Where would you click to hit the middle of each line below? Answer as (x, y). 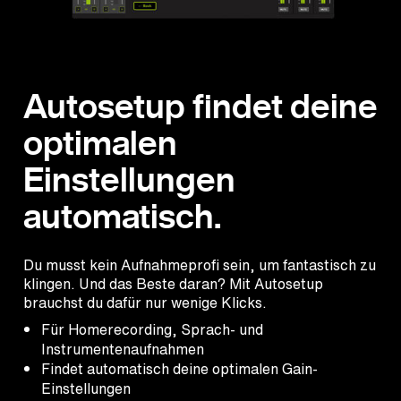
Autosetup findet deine (200, 107)
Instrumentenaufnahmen (123, 350)
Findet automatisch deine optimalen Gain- (179, 369)
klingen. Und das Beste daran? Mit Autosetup (173, 284)
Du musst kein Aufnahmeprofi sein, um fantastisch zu (200, 265)
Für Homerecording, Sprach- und (152, 330)
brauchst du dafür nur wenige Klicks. (147, 303)
